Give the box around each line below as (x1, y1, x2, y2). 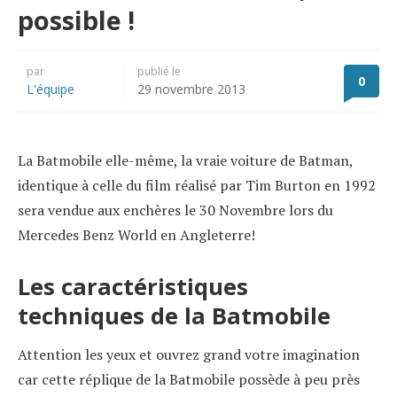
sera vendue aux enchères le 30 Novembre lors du (18, 199, 333, 220)
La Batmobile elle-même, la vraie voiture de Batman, (18, 150, 353, 170)
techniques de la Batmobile (18, 300, 331, 331)
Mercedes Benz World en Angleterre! (18, 224, 255, 245)
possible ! (18, 2, 135, 37)
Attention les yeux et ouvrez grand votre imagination (18, 344, 360, 364)
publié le (137, 63, 181, 79)
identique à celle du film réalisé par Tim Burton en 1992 (18, 175, 376, 195)
